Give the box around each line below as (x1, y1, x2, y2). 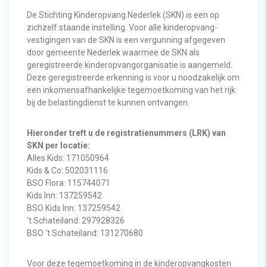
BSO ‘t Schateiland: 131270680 (27, 228, 143, 238)
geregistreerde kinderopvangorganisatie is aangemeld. (27, 60, 232, 70)
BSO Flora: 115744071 (27, 178, 110, 188)
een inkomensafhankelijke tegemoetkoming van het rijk (27, 85, 235, 95)
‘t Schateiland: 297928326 (27, 216, 125, 225)
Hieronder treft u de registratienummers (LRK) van (27, 128, 226, 138)
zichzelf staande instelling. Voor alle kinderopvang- (27, 23, 218, 32)
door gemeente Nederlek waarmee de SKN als (27, 48, 200, 57)
